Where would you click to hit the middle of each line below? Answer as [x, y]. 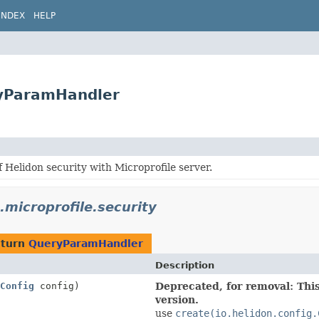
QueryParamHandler [86, 243]
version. [177, 299]
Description [185, 265]
